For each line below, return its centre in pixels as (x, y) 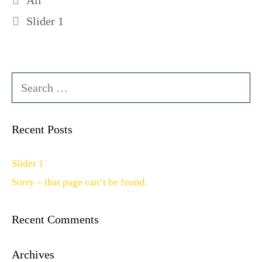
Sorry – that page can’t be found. (80, 182)
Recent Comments (55, 219)
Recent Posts (42, 129)
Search (25, 80)
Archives (33, 254)
